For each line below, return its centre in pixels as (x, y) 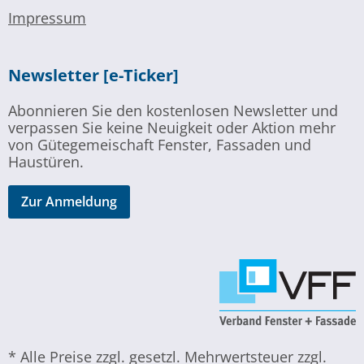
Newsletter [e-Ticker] (93, 75)
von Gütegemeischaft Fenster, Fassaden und (160, 144)
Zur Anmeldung (69, 202)
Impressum (47, 17)
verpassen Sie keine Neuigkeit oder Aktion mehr (172, 127)
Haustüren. (46, 161)
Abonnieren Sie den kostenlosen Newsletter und (173, 110)
